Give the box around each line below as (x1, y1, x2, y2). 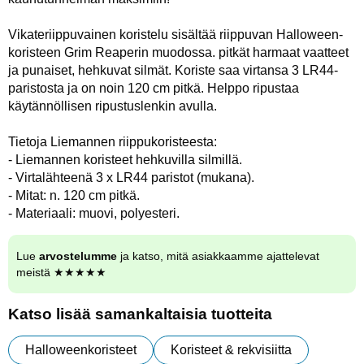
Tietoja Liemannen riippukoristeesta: (8, 134, 217, 149)
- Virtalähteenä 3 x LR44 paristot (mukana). (8, 170, 254, 184)
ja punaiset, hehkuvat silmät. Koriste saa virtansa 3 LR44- (8, 63, 338, 77)
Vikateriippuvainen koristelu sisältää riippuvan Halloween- (8, 27, 343, 41)
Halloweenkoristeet (25, 342, 136, 357)
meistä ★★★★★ (16, 265, 106, 279)
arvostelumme (39, 249, 117, 262)
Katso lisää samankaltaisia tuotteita (8, 305, 272, 323)
